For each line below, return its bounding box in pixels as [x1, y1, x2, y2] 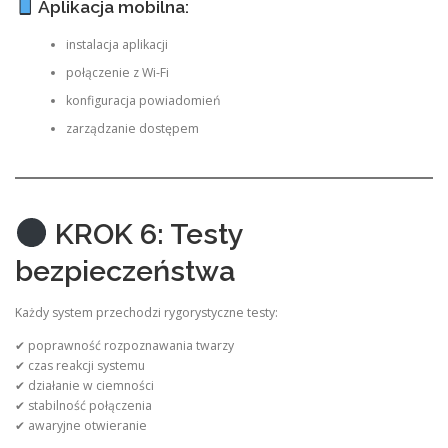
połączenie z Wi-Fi [65, 64, 169, 82]
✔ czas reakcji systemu [15, 356, 145, 374]
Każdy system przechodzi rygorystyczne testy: [15, 303, 278, 321]
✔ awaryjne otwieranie [15, 416, 147, 434]
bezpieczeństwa [15, 253, 236, 288]
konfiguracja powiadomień [65, 92, 221, 110]
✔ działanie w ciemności [15, 376, 154, 394]
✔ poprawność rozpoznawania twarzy [15, 336, 234, 354]
